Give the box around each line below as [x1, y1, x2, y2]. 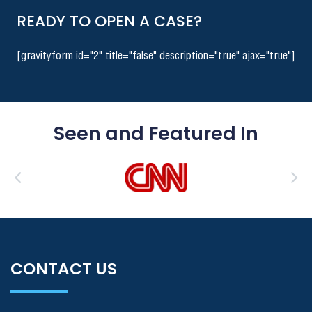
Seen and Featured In [54, 120, 258, 147]
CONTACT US [10, 258, 117, 281]
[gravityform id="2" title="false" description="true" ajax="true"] [17, 51, 295, 62]
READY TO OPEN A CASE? [17, 10, 202, 33]
